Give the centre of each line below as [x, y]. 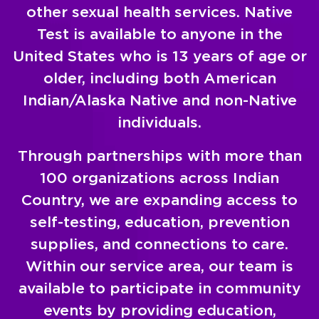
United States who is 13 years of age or [159, 56]
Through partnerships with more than [159, 155]
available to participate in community [159, 288]
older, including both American [159, 78]
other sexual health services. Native [159, 11]
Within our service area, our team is [159, 266]
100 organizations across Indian [159, 177]
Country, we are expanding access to [159, 199]
